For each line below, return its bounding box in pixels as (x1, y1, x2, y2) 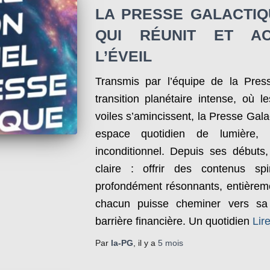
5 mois (157, 238, 183, 248)
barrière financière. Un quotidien (95, 215, 250, 227)
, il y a (133, 238, 158, 248)
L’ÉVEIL (95, 48, 152, 64)
